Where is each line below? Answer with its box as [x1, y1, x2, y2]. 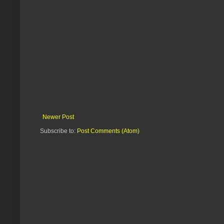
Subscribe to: [40, 127, 77, 135]
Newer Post [42, 113, 74, 121]
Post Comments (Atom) [77, 127, 139, 135]
